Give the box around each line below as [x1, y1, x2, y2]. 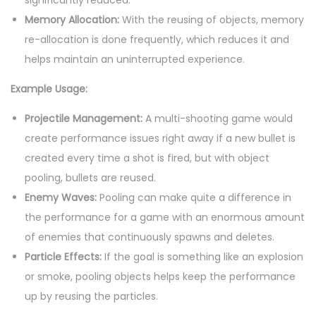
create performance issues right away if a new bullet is [25, 131, 296, 146]
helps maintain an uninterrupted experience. [25, 52, 245, 67]
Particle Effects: [25, 250, 104, 265]
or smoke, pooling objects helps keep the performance [25, 269, 296, 284]
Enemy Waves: [25, 190, 97, 205]
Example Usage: [11, 82, 87, 97]
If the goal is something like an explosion [104, 250, 303, 265]
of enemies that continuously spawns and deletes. [25, 230, 274, 245]
